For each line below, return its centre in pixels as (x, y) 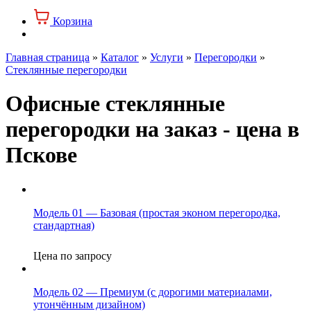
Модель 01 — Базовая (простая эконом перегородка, (157, 212)
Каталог (120, 57)
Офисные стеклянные (115, 104)
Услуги (167, 57)
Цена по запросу (73, 255)
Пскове (41, 155)
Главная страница (48, 57)
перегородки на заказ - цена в (152, 129)
